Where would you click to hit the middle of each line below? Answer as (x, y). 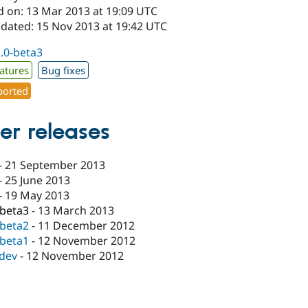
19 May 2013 (37, 196)
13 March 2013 (76, 211)
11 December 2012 (87, 226)
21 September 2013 (55, 165)
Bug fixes (64, 70)
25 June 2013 (38, 180)
